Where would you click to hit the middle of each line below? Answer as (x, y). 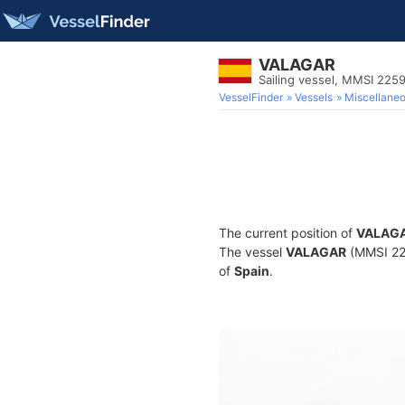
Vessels (314, 97)
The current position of (287, 233)
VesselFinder (251, 97)
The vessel (252, 252)
